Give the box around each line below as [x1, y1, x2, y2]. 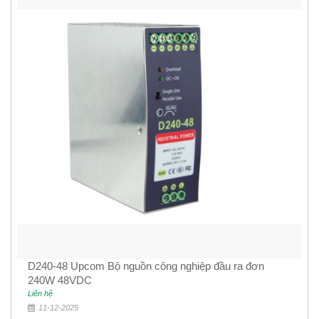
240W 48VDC [28, 274, 92, 287]
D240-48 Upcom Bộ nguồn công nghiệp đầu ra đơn [28, 260, 264, 273]
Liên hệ [28, 289, 53, 298]
